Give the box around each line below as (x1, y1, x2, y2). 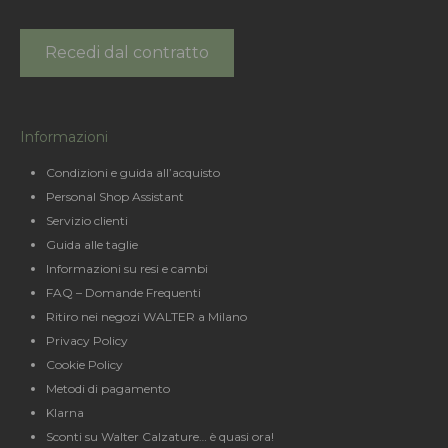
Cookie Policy (46, 357, 123, 372)
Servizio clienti (46, 213, 128, 228)
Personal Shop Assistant (46, 189, 184, 204)
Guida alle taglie (46, 237, 138, 252)
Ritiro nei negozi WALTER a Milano (46, 309, 247, 324)
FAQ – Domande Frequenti (46, 285, 201, 300)
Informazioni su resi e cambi (46, 261, 208, 276)
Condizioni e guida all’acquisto (46, 165, 220, 180)
